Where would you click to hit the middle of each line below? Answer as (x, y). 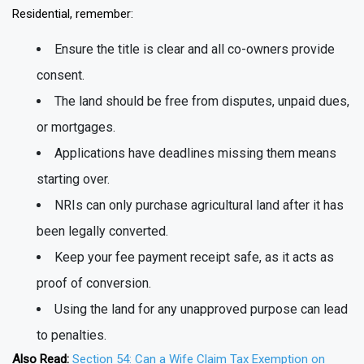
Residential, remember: (73, 14)
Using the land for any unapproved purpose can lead (201, 310)
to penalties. (71, 336)
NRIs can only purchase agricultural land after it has (199, 206)
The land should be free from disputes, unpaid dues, (202, 102)
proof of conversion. (94, 284)
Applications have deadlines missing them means (195, 154)
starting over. (73, 180)
